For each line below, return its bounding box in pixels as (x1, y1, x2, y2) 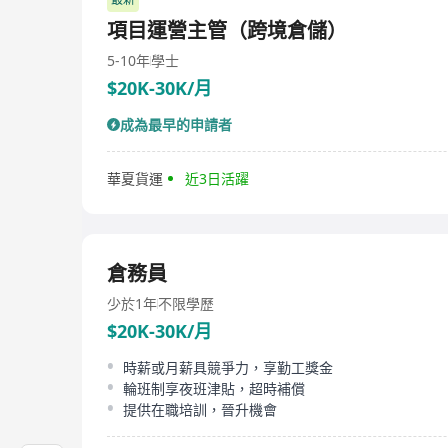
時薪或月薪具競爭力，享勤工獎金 (123, 358, 333, 377)
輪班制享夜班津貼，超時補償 (123, 379, 305, 398)
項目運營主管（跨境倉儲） (107, 17, 347, 44)
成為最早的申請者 (120, 115, 232, 134)
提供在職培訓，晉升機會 (123, 400, 277, 419)
